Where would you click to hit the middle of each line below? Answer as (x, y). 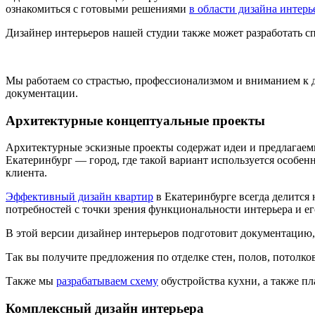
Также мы (31, 281)
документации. (42, 93)
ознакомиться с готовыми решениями (97, 8)
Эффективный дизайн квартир (79, 197)
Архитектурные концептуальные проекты (135, 120)
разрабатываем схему (107, 281)
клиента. (26, 173)
